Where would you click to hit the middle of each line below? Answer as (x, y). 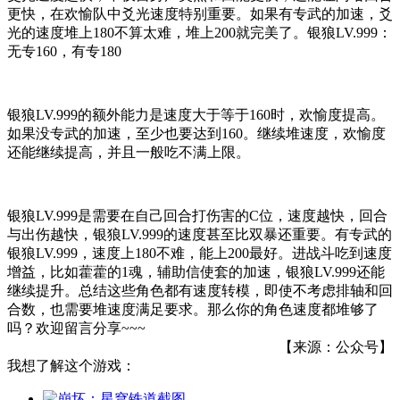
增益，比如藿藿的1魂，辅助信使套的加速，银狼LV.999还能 (196, 271)
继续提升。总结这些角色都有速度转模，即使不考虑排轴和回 (200, 290)
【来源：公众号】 (336, 346)
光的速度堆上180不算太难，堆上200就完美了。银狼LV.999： (200, 32)
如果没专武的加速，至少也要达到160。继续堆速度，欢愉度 (196, 133)
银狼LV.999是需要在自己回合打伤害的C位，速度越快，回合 (197, 215)
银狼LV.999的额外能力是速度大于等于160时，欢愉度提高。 (196, 114)
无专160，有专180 (64, 51)
